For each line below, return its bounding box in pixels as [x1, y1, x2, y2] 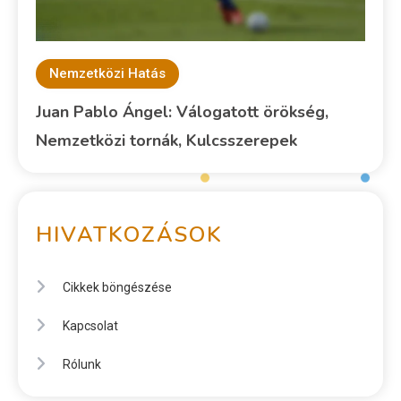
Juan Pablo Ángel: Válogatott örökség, [36, 101, 329, 124]
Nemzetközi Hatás [49, 65, 166, 82]
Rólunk [63, 357, 101, 372]
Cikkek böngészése [63, 280, 172, 295]
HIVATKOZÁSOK [36, 220, 223, 250]
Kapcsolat [63, 319, 118, 334]
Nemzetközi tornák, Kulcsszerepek [36, 130, 298, 152]
